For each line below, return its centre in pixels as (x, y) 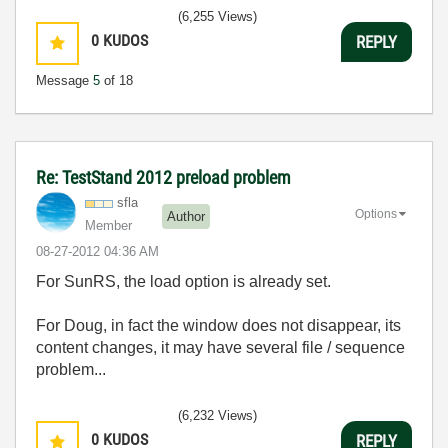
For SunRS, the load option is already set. (183, 281)
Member (108, 225)
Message (64, 80)
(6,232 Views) (217, 415)
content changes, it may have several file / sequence (220, 347)
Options (376, 213)
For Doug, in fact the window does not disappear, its (218, 325)
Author (186, 216)
